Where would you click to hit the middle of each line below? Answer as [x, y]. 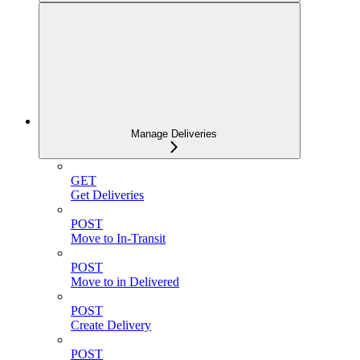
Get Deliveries [107, 195]
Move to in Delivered [125, 282]
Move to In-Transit [118, 239]
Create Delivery [111, 325]
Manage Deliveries [174, 134]
